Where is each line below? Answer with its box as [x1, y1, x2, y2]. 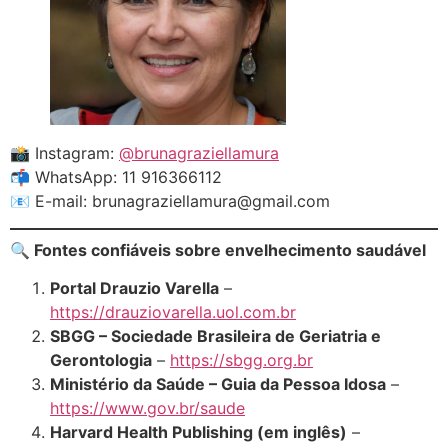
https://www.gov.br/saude [50, 398, 245, 419]
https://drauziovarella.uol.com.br [50, 302, 296, 323]
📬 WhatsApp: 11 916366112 [10, 167, 222, 188]
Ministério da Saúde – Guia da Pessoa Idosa [50, 374, 386, 395]
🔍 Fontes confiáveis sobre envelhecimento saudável [10, 239, 426, 260]
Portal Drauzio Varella [50, 278, 219, 299]
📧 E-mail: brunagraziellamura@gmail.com [10, 191, 330, 212]
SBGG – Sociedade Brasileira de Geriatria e [50, 326, 381, 347]
